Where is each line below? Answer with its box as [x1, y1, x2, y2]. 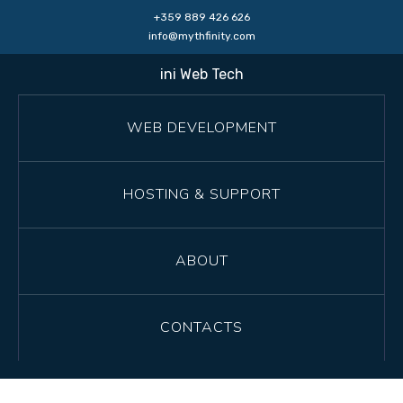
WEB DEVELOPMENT [126, 118, 277, 138]
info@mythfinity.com [148, 30, 255, 42]
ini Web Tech [159, 66, 244, 83]
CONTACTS [160, 318, 243, 337]
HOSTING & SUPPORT [122, 184, 281, 204]
